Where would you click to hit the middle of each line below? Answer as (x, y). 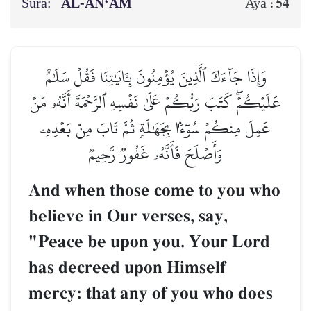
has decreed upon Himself (127, 268)
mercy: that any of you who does (151, 294)
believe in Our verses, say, (128, 217)
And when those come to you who (154, 191)
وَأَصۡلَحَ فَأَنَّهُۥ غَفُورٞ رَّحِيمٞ (155, 154)
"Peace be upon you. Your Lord (149, 242)
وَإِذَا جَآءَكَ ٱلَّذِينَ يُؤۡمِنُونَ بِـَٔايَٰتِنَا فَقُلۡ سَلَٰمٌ (155, 77)
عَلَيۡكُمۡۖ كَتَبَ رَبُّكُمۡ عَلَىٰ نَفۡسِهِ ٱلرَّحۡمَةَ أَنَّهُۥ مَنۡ (155, 103)
